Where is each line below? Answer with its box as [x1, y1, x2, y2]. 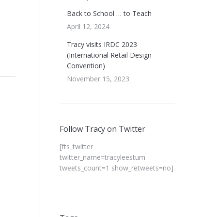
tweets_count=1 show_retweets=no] [59, 163, 173, 172]
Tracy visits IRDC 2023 [66, 40, 137, 49]
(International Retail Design [66, 50, 152, 60]
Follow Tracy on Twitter [59, 124, 145, 134]
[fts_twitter [59, 142, 93, 151]
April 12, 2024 [66, 22, 109, 31]
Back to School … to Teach [66, 9, 152, 18]
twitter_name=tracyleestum [59, 153, 145, 162]
